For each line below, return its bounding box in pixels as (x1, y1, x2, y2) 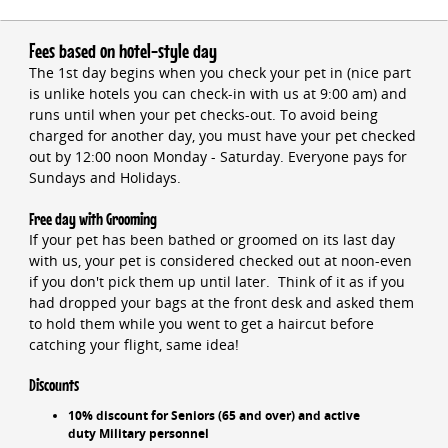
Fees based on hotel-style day (28, 39, 217, 65)
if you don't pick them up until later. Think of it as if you (28, 271, 405, 291)
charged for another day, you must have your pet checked (28, 126, 416, 146)
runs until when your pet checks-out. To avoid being (28, 105, 378, 125)
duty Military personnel (67, 425, 209, 443)
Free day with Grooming (28, 207, 157, 230)
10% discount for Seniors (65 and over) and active (67, 407, 360, 425)
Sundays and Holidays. (28, 168, 181, 188)
